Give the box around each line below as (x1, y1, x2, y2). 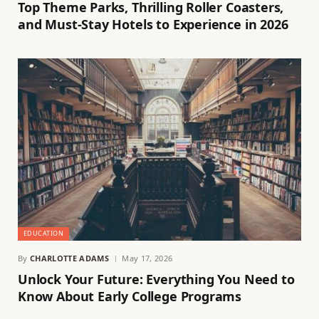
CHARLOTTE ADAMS (30, 253, 109, 264)
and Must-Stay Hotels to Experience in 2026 (18, 15, 288, 33)
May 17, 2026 (122, 253, 173, 264)
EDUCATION (23, 229, 64, 239)
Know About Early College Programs (18, 288, 242, 305)
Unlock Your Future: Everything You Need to (18, 271, 295, 288)
